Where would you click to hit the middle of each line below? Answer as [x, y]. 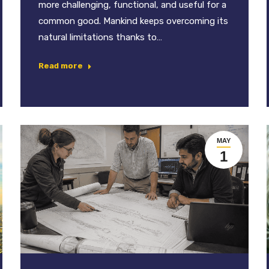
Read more [61, 66]
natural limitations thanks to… [100, 38]
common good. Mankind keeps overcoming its [133, 21]
